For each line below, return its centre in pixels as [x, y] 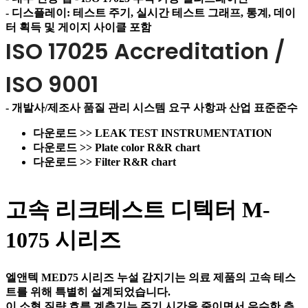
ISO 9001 [52, 85]
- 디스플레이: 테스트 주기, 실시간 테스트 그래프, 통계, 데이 [151, 13]
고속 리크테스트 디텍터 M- [138, 210]
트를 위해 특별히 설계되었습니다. [88, 291]
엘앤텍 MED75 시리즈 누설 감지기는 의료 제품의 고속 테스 [151, 277]
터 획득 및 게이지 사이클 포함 [78, 27]
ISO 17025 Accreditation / [145, 52]
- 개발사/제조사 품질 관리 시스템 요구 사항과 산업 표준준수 [152, 108]
